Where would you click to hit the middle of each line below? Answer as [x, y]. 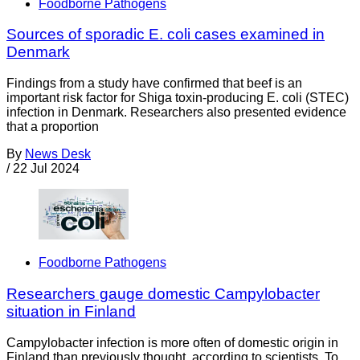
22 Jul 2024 [46, 169]
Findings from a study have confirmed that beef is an [154, 84]
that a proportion [53, 127]
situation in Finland [71, 312]
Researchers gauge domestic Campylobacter [163, 294]
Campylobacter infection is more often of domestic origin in [172, 342]
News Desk [58, 154]
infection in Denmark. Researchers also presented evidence [176, 112]
